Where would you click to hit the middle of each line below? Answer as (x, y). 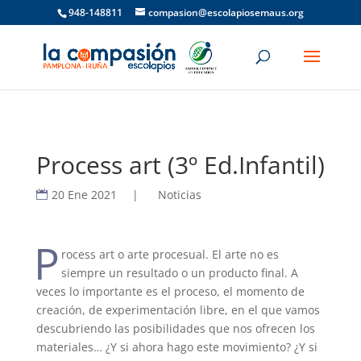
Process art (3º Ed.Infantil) (180, 165)
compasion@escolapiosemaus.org (226, 12)
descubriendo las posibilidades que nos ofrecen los (175, 328)
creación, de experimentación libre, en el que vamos (178, 310)
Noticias (179, 195)
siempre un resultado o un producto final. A (180, 273)
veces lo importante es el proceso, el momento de (170, 291)
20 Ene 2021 (84, 195)
